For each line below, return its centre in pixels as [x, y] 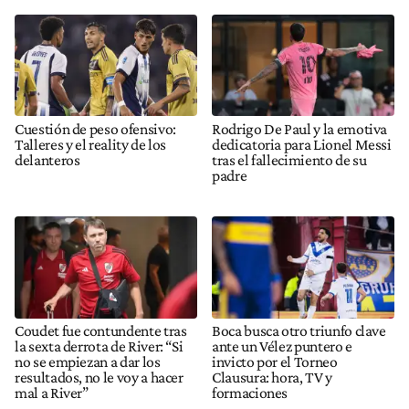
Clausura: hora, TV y [272, 378]
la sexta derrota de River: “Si [99, 346]
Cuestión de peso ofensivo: [95, 129]
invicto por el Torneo [275, 362]
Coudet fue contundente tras [101, 331]
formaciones [250, 393]
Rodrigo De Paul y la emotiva [300, 129]
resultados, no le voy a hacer [99, 378]
